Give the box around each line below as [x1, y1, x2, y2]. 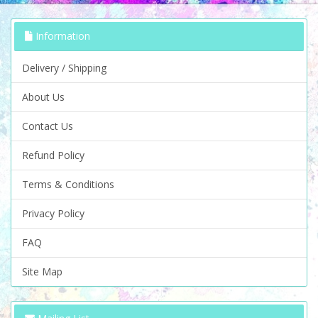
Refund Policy [22, 148, 84, 162]
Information [33, 29, 90, 43]
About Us [22, 90, 65, 104]
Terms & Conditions [22, 177, 114, 191]
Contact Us [22, 119, 73, 133]
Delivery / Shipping [22, 61, 106, 75]
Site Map [22, 265, 62, 278]
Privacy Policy [22, 207, 84, 220]
